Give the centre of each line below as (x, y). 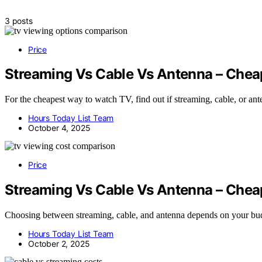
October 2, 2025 (59, 244)
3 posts (19, 20)
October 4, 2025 (59, 128)
